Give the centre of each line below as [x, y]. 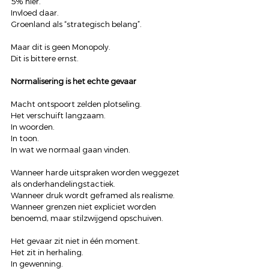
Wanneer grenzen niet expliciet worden [84, 207]
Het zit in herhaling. [47, 252]
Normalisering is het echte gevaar [74, 81]
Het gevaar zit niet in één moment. [75, 241]
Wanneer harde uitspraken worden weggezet [96, 173]
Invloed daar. [35, 13]
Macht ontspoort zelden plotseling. [76, 104]
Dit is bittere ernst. [45, 59]
